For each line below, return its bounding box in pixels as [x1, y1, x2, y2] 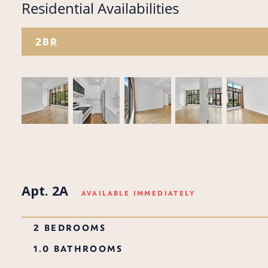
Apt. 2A [22, 181, 68, 199]
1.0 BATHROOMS [33, 242, 123, 254]
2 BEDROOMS [33, 222, 106, 234]
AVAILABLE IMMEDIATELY [81, 188, 195, 197]
